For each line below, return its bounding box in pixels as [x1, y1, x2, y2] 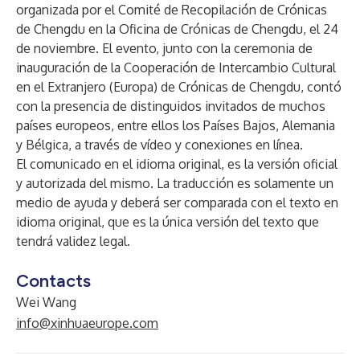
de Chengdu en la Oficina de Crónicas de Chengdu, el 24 [16, 21, 338, 37]
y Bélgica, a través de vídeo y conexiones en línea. [16, 137, 303, 153]
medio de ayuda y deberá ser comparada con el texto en [16, 194, 338, 211]
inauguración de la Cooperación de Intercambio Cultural [16, 59, 336, 76]
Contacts [16, 270, 91, 292]
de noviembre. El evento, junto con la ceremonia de [16, 40, 313, 56]
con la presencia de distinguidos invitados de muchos [16, 98, 325, 114]
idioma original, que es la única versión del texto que [16, 214, 319, 230]
